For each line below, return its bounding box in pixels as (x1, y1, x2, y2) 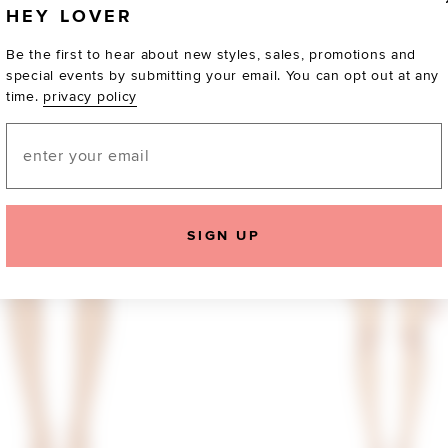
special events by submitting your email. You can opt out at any (6, 67, 440, 84)
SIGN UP (187, 227, 261, 244)
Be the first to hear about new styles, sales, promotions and (6, 46, 417, 63)
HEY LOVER (6, 6, 134, 28)
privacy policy (43, 88, 138, 105)
